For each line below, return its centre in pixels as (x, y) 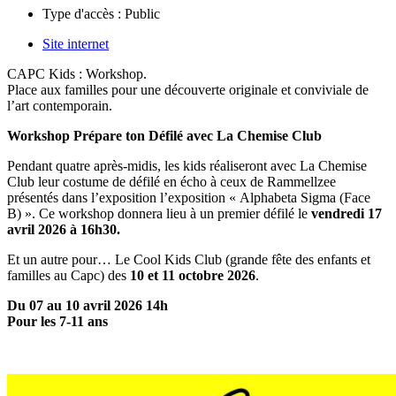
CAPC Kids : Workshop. (77, 73)
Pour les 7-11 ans (57, 321)
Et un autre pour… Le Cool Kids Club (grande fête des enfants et (189, 259)
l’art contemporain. (60, 105)
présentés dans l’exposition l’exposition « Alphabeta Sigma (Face (189, 197)
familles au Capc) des (69, 275)
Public (141, 13)
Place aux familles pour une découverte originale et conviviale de (188, 89)
